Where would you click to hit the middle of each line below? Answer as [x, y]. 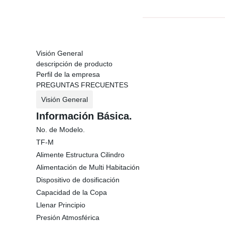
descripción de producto [74, 64]
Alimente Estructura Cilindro [80, 155]
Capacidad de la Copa [72, 192]
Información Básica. [84, 116]
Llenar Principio [61, 205]
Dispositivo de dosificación [78, 180]
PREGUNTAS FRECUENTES [82, 85]
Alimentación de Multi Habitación [88, 167]
